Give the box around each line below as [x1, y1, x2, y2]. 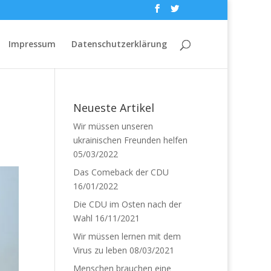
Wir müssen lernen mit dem [73, 230, 181, 242]
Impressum [8, 38, 56, 50]
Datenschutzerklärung [71, 38, 167, 50]
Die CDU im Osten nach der [73, 198, 181, 210]
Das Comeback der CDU [73, 166, 169, 178]
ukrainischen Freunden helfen [73, 134, 188, 146]
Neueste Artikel [73, 100, 154, 115]
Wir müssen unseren [73, 120, 153, 132]
